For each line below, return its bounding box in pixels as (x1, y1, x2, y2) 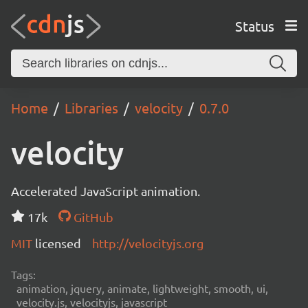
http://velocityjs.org (92, 236, 203, 250)
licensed (35, 236, 81, 250)
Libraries (65, 99, 118, 116)
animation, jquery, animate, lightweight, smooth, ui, (16, 281, 268, 295)
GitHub (70, 210, 113, 224)
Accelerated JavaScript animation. (11, 184, 200, 198)
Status (234, 16, 274, 34)
